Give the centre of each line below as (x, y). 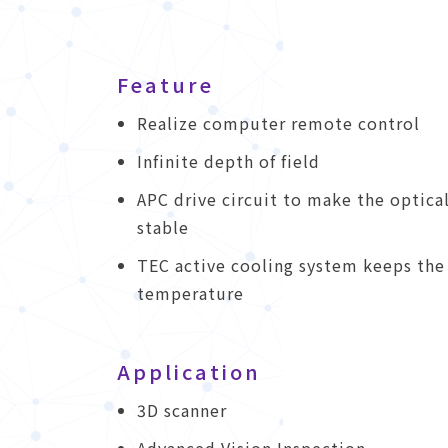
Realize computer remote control (278, 122)
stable (163, 226)
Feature (165, 84)
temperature (190, 292)
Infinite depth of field (228, 160)
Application (189, 371)
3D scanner (182, 409)
